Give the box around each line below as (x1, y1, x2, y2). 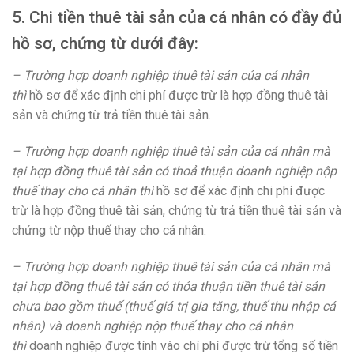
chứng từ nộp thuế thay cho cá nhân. (12, 222, 206, 238)
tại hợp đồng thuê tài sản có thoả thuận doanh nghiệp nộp (12, 163, 337, 179)
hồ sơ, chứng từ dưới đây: (12, 34, 198, 54)
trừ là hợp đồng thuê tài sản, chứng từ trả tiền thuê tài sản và (12, 202, 341, 218)
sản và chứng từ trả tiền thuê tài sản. (12, 107, 211, 122)
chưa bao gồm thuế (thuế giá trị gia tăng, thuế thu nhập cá (12, 298, 336, 314)
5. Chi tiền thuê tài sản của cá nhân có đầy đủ (12, 8, 342, 28)
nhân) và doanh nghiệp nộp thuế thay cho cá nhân (12, 318, 293, 333)
